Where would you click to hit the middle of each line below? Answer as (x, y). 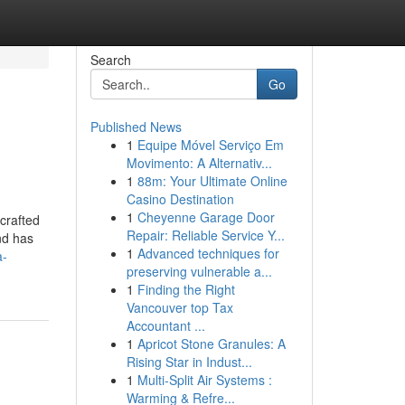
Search (110, 60)
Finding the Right (186, 289)
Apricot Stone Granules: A (211, 344)
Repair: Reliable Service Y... (205, 235)
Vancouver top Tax (179, 307)
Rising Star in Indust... (189, 362)
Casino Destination (180, 199)
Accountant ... (165, 325)
